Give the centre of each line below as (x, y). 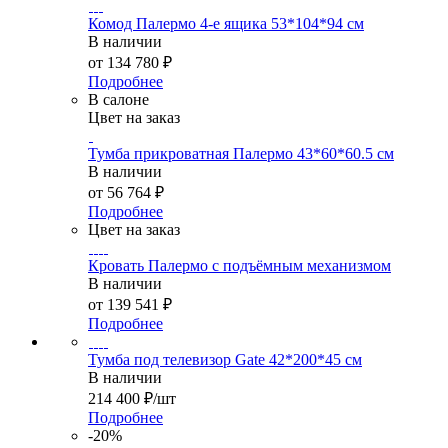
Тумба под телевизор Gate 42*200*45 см (225, 360)
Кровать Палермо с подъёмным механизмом (239, 266)
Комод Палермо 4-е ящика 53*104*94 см (226, 24)
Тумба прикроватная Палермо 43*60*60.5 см (241, 154)
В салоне (118, 100)
